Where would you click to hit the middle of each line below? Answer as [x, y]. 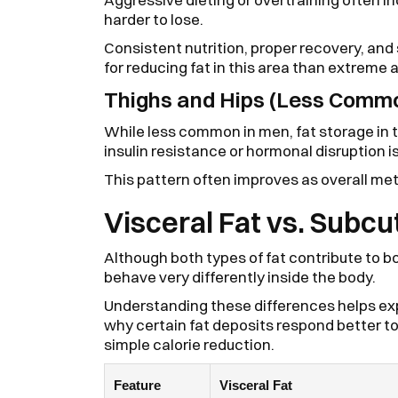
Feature [137, 385]
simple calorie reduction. [189, 344]
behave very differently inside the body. [241, 276]
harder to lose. [154, 19]
